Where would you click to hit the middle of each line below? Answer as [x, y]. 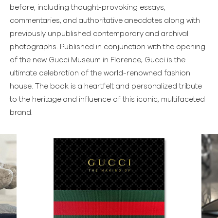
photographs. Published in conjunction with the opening [108, 47]
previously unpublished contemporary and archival [99, 34]
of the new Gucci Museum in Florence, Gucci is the [98, 60]
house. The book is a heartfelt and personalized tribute [106, 86]
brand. [21, 112]
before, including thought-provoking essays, [88, 7]
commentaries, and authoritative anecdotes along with [105, 20]
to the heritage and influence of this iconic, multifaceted [107, 99]
